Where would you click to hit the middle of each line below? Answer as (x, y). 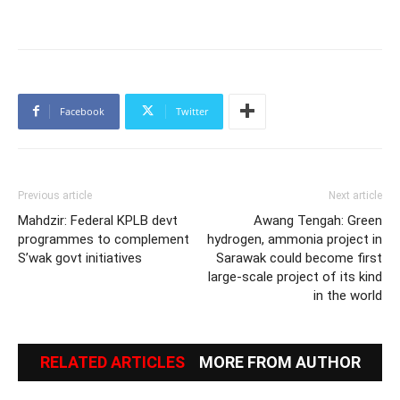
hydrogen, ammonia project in (295, 239)
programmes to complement (104, 239)
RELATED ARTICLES (112, 362)
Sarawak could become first (299, 258)
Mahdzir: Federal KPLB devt (98, 220)
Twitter (192, 111)
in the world (348, 295)
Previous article (55, 195)
